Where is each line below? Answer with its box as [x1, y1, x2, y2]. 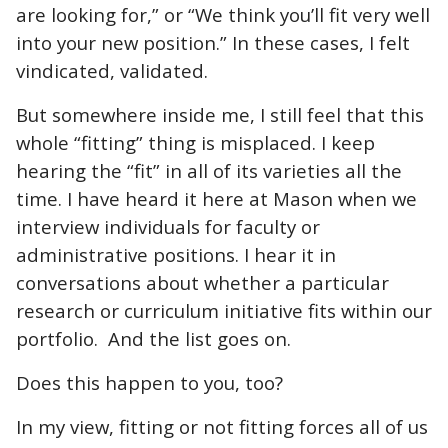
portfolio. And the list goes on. [16, 325, 291, 351]
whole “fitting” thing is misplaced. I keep [16, 129, 375, 155]
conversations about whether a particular [16, 269, 389, 295]
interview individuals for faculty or [16, 213, 320, 239]
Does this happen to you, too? [16, 369, 283, 395]
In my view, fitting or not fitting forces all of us [16, 413, 428, 439]
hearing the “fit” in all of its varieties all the [16, 157, 402, 183]
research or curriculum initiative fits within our [16, 297, 432, 323]
